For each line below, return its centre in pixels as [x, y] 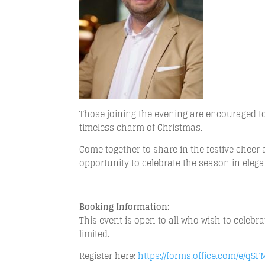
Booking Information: [125, 207]
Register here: [109, 256]
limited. [95, 234]
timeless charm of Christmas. [141, 127]
